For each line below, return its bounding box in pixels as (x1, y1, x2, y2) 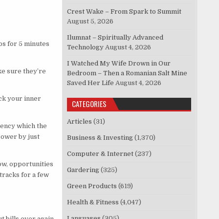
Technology (67, 44, 104, 51)
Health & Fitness (67, 198, 119, 206)
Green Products (67, 182, 117, 190)
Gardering (67, 166, 100, 174)
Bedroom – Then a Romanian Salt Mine (67, 69, 188, 77)
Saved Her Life (67, 79, 114, 87)
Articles (67, 118, 92, 126)
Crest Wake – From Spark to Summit (67, 8, 182, 16)
